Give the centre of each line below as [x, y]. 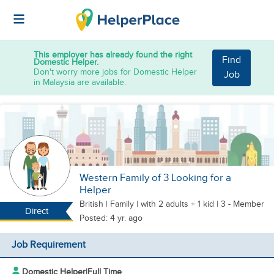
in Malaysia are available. [80, 82]
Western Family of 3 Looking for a [155, 178]
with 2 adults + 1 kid [177, 204]
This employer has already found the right [113, 54]
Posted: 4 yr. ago [111, 218]
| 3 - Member [239, 204]
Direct [36, 211]
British [93, 204]
